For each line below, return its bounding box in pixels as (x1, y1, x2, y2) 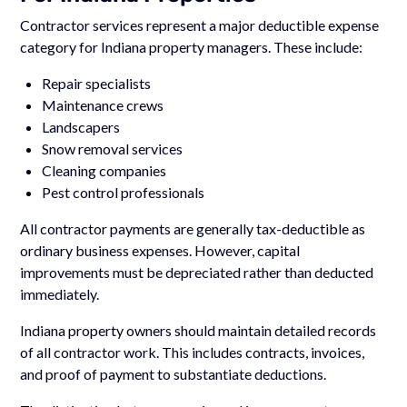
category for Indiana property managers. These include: (20, 37, 363, 55)
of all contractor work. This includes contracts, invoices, (20, 342, 365, 361)
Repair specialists (42, 74, 152, 92)
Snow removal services (42, 139, 184, 157)
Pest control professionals (42, 183, 205, 201)
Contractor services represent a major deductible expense (20, 15, 380, 34)
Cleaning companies (42, 161, 167, 179)
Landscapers (42, 117, 121, 135)
